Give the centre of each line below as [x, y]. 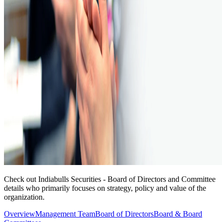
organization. [24, 197]
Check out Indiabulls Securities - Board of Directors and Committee [110, 179]
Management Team [65, 214]
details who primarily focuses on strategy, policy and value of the [105, 188]
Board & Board [178, 214]
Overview [20, 214]
